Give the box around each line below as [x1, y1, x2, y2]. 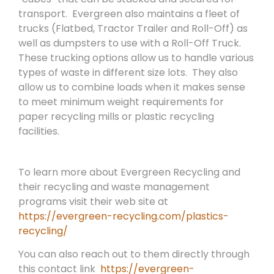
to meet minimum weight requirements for [18, 95, 224, 109]
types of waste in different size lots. [18, 65, 187, 80]
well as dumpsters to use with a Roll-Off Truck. [18, 36, 241, 51]
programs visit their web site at [18, 194, 168, 209]
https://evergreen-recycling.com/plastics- [18, 209, 229, 223]
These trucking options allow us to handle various [18, 51, 254, 65]
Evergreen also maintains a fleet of [72, 7, 240, 21]
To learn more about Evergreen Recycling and [18, 165, 240, 179]
